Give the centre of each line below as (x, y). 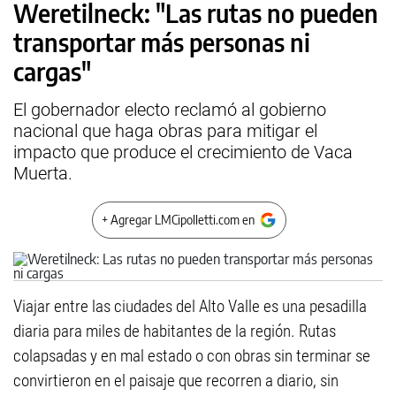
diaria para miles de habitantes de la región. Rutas (175, 331)
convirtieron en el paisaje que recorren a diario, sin (176, 381)
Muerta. (43, 173)
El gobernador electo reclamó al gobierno (170, 110)
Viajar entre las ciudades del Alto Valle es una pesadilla (190, 306)
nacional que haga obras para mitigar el (165, 131)
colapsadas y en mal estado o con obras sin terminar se (192, 356)
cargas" (52, 71)
